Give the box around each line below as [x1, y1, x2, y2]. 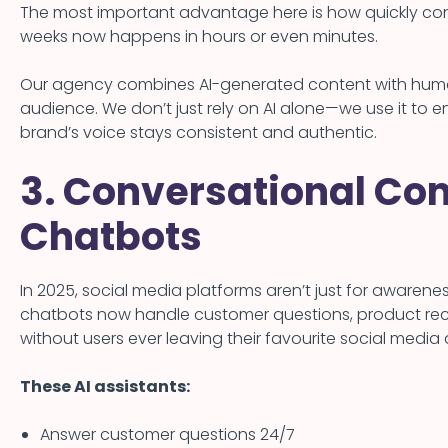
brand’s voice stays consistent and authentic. [20, 121, 377, 145]
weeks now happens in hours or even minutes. [20, 25, 378, 49]
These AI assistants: [20, 375, 190, 399]
